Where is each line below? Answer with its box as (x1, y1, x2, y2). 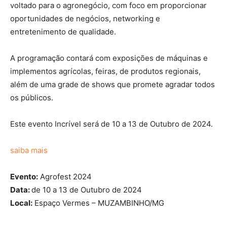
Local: (10, 198, 32, 208)
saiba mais (10, 145, 48, 155)
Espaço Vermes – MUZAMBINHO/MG (32, 198, 164, 208)
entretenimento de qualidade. (10, 26, 116, 36)
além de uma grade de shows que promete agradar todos (10, 79, 215, 89)
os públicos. (10, 92, 53, 102)
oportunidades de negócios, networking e (10, 13, 160, 23)
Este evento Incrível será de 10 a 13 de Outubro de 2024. (10, 119, 213, 129)
